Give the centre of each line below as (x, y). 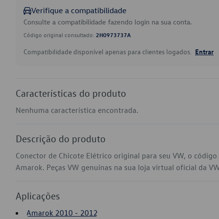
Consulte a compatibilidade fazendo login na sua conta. (108, 22)
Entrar (204, 51)
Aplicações (38, 196)
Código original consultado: (60, 35)
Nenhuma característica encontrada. (77, 110)
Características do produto (71, 93)
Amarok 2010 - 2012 (62, 213)
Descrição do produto (61, 138)
